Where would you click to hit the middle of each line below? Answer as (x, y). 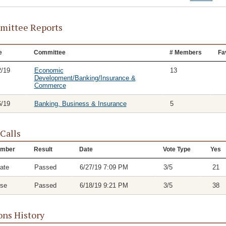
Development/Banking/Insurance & (85, 78)
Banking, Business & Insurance (80, 104)
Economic (49, 70)
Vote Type (177, 149)
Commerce (50, 86)
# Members (185, 52)
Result (43, 149)
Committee (49, 52)
